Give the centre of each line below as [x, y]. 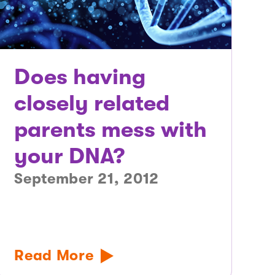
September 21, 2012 [87, 179]
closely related [92, 104]
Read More [54, 256]
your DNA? [70, 157]
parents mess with [111, 130]
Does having [80, 77]
